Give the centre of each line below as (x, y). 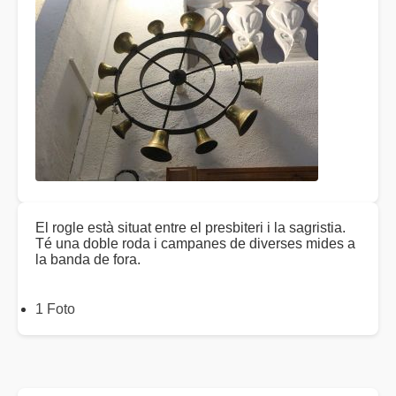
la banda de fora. (88, 260)
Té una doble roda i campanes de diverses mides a (195, 244)
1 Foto (55, 309)
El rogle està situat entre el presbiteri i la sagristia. (190, 228)
